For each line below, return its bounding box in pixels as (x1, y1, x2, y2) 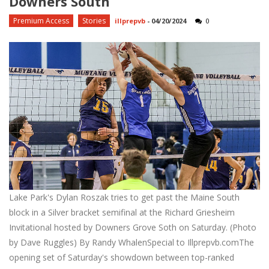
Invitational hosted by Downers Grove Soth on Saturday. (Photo (9, 222, 256, 234)
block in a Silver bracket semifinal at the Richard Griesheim (9, 207, 235, 219)
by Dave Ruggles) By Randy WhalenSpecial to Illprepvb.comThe (9, 237, 254, 249)
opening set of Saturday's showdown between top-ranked (9, 252, 234, 264)
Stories (82, 15, 106, 26)
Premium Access (13, 15, 69, 26)
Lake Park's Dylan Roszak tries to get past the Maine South (9, 192, 240, 204)
